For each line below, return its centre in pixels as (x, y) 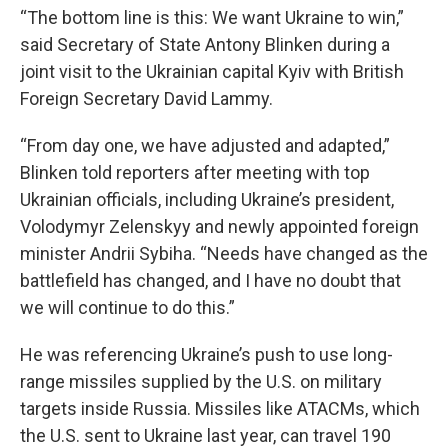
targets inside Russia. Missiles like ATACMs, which (220, 408)
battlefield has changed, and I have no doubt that (210, 280)
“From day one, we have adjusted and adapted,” (205, 145)
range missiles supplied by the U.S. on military (201, 381)
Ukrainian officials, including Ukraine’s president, (207, 199)
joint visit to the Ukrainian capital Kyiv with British (212, 71)
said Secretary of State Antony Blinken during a (205, 44)
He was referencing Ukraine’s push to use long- (206, 354)
